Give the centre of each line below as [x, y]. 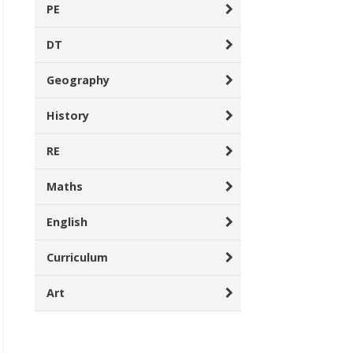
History [68, 115]
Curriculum [77, 257]
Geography [78, 80]
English [67, 222]
